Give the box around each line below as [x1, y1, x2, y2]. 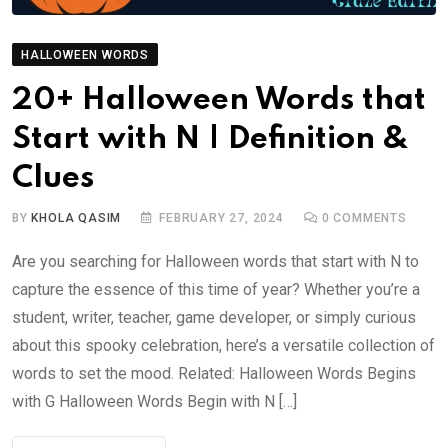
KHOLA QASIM [31, 211, 122, 226]
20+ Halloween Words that [12, 85, 426, 117]
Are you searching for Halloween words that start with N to [12, 252, 419, 272]
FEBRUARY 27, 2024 [159, 211, 284, 226]
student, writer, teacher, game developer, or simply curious [12, 308, 416, 328]
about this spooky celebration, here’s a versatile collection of [12, 336, 435, 356]
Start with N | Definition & [12, 124, 409, 156]
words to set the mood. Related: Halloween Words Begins [12, 364, 416, 384]
